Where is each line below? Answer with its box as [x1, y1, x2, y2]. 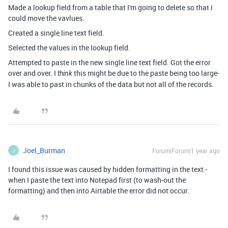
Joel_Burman [23, 146, 65, 155]
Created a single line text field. [8, 28, 104, 38]
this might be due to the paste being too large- [72, 68, 219, 78]
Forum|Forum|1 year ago [152, 147, 220, 155]
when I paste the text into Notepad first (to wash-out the [8, 175, 186, 185]
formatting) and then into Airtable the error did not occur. [8, 186, 191, 195]
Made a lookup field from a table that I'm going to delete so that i [8, 3, 213, 12]
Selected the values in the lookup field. [8, 43, 130, 52]
